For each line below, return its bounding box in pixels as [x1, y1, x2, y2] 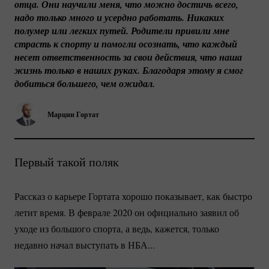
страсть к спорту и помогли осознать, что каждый [14, 37, 237, 51]
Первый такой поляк [14, 154, 119, 171]
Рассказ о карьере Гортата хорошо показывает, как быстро [14, 190, 252, 203]
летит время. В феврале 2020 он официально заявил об [14, 206, 239, 219]
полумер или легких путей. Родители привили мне [14, 24, 229, 38]
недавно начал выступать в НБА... [14, 238, 155, 252]
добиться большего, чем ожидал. [14, 77, 155, 91]
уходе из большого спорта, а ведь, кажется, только [14, 222, 219, 235]
